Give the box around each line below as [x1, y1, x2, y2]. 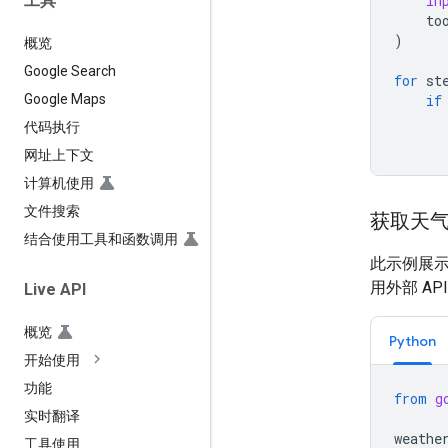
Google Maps [24, 90, 106, 107]
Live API [24, 279, 86, 299]
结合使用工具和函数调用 [24, 230, 178, 247]
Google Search [24, 62, 116, 79]
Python [389, 331, 436, 350]
